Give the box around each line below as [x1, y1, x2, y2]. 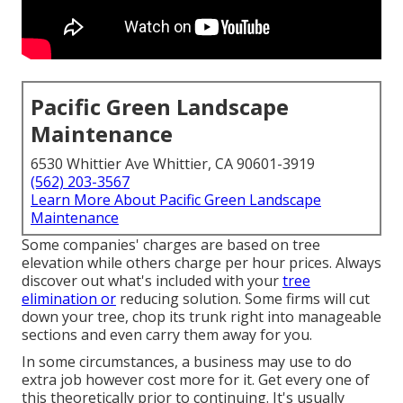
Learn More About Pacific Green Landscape [31, 190, 321, 210]
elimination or [22, 289, 116, 309]
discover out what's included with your [22, 271, 282, 291]
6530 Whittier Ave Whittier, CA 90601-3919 [31, 154, 315, 175]
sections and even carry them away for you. [22, 325, 312, 345]
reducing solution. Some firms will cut [116, 289, 370, 309]
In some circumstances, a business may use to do [22, 352, 352, 372]
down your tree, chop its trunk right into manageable [22, 307, 381, 327]
